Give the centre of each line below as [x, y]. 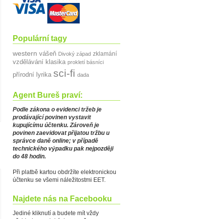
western [25, 53]
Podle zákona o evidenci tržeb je [57, 109]
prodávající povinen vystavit [52, 117]
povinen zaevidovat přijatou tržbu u [61, 133]
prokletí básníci [86, 62]
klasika [55, 62]
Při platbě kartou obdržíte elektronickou [65, 172]
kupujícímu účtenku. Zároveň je [56, 125]
